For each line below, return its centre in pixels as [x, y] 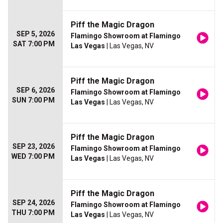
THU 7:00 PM [33, 213]
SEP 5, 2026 [36, 34]
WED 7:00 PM [33, 157]
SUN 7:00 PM [33, 100]
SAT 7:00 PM [34, 44]
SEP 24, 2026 [34, 203]
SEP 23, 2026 [34, 147]
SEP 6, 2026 [36, 90]
